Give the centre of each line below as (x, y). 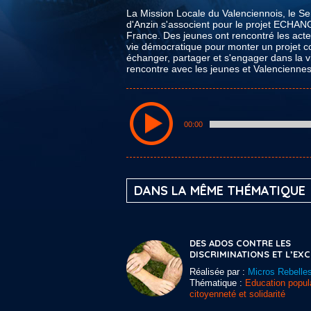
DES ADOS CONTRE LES (240, 243)
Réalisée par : (219, 272)
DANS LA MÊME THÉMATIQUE (220, 191)
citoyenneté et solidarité (237, 294)
